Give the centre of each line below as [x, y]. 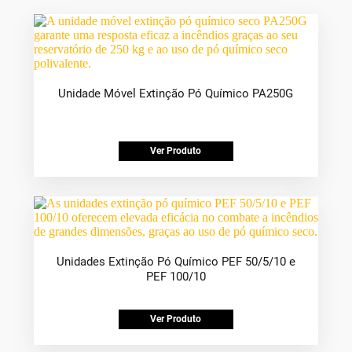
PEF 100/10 [176, 277]
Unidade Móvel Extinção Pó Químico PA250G [176, 94]
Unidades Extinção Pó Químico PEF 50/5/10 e [176, 262]
